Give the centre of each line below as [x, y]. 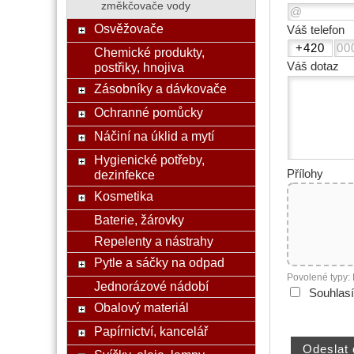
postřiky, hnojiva [139, 67]
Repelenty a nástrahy [153, 241]
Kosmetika [123, 196]
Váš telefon [315, 30]
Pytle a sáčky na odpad [159, 262]
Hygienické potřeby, [149, 160]
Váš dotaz [313, 67]
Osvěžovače [128, 28]
